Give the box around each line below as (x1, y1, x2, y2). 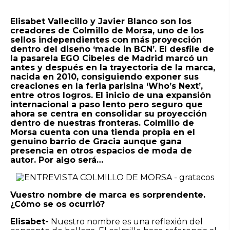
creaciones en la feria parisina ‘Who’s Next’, (10, 81, 203, 91)
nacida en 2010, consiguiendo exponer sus (10, 71, 199, 82)
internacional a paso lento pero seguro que (10, 99, 203, 109)
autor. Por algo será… (10, 155, 103, 165)
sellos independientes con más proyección (10, 34, 202, 45)
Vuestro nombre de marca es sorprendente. (10, 189, 205, 200)
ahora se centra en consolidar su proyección (10, 108, 207, 119)
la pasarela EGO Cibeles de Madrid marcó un (10, 53, 208, 63)
